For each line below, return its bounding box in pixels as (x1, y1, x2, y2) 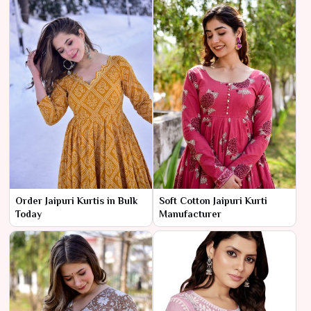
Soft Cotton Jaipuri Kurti (159, 194, 267, 206)
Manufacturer (159, 208, 221, 219)
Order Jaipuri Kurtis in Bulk (15, 194, 137, 206)
